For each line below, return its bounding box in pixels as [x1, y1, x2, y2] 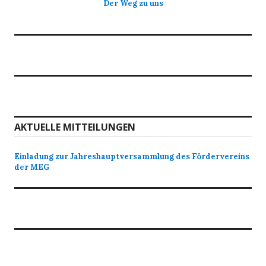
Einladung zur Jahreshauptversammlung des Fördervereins [14, 151, 249, 161]
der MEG [14, 162, 49, 172]
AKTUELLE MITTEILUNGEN [14, 121, 135, 134]
